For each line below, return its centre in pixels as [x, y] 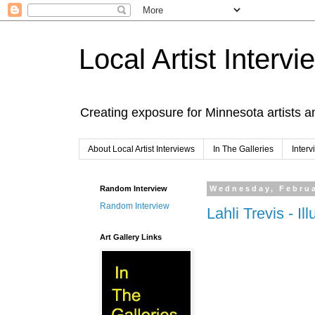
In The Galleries [243, 149]
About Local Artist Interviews [141, 149]
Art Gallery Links [131, 237]
